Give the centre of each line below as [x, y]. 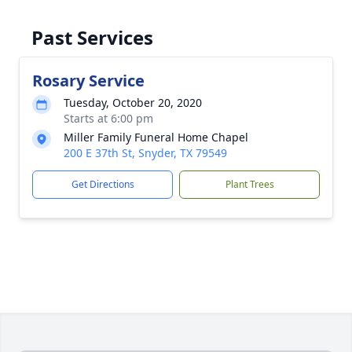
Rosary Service [88, 81]
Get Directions [103, 184]
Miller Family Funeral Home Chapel [156, 137]
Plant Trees [249, 184]
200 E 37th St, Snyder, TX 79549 [145, 153]
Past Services [92, 37]
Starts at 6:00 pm [108, 118]
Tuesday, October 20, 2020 [133, 103]
